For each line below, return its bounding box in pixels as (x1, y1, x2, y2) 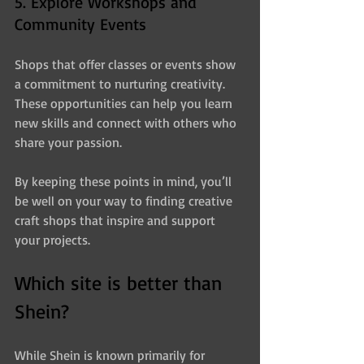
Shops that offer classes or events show (15, 55, 239, 72)
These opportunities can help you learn (15, 94, 236, 111)
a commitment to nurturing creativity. (15, 75, 228, 92)
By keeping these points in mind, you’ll (15, 172, 235, 189)
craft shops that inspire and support (15, 211, 219, 228)
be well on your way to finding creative (15, 192, 236, 209)
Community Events (15, 13, 146, 34)
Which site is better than (15, 270, 227, 295)
